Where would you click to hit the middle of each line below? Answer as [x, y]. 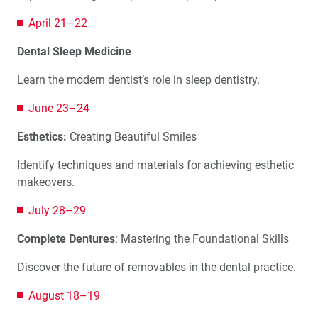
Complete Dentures [66, 239]
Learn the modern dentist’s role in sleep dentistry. [138, 80]
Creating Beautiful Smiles [133, 137]
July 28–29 [57, 210]
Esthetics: [43, 137]
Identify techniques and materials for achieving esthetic [155, 165]
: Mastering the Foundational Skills [202, 239]
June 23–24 [59, 108]
